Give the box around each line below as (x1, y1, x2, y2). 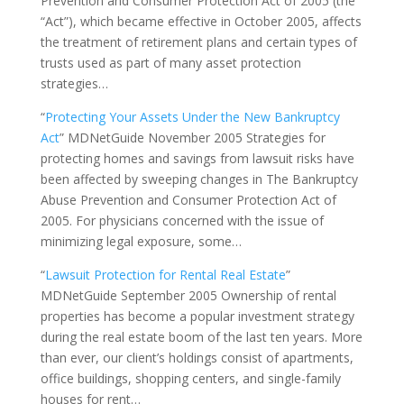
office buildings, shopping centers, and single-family (40, 370, 341, 387)
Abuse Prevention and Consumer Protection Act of (40, 191, 336, 208)
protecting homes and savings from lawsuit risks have (40, 150, 354, 167)
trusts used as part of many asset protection (40, 54, 301, 71)
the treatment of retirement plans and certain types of (40, 33, 357, 50)
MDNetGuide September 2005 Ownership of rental (40, 287, 336, 304)
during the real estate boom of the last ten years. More (40, 328, 363, 345)
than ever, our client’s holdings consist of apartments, (40, 349, 353, 366)
